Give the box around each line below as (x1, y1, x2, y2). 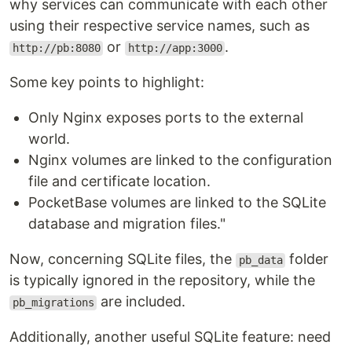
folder (285, 251, 329, 268)
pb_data (238, 254, 283, 267)
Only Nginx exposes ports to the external (28, 109, 303, 126)
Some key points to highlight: (9, 74, 204, 91)
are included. (97, 293, 186, 310)
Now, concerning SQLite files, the (9, 251, 236, 268)
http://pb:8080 (12, 42, 101, 55)
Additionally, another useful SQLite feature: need (9, 328, 331, 346)
